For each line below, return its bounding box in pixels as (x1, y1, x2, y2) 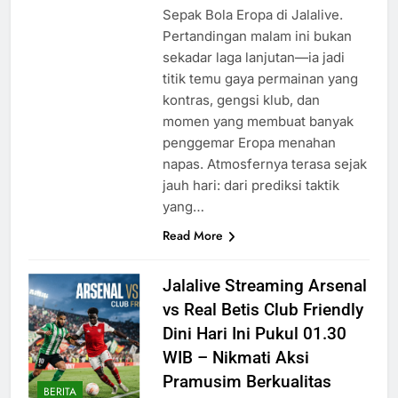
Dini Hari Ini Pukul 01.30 (162, 323, 346, 345)
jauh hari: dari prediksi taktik (162, 177, 339, 195)
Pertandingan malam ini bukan (162, 28, 352, 45)
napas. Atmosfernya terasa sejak (162, 155, 367, 173)
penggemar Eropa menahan (162, 134, 336, 152)
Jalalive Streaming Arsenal (162, 275, 367, 297)
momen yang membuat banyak (162, 113, 354, 131)
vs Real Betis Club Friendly (162, 299, 363, 321)
